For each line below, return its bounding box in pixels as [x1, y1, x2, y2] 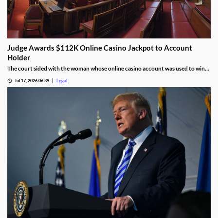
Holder [7, 53, 30, 62]
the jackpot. [7, 72, 38, 79]
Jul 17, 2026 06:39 [15, 77, 49, 83]
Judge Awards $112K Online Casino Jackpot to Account [7, 43, 192, 52]
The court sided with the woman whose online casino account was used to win [7, 64, 205, 72]
